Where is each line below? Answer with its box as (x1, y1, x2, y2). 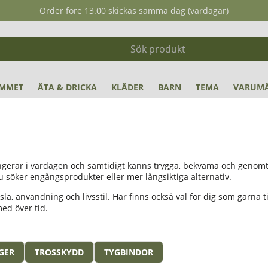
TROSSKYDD (35, 246, 84, 258)
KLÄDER (111, 81, 144, 93)
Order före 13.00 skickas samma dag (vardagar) (39, 5, 229, 16)
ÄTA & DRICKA (38, 81, 97, 93)
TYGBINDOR (104, 246, 153, 258)
